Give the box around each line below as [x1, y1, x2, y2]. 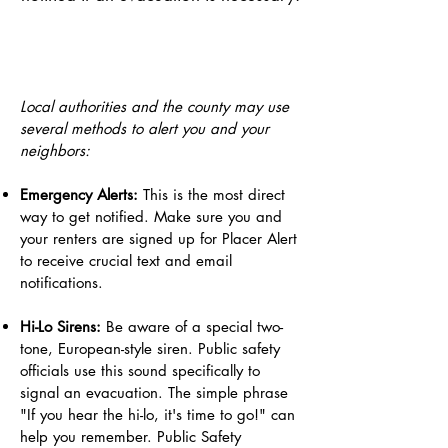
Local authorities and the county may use [20, 97, 289, 116]
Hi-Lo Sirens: [20, 317, 101, 336]
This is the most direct [143, 185, 285, 204]
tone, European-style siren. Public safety [20, 339, 280, 358]
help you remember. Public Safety [20, 427, 241, 446]
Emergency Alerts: [20, 185, 143, 204]
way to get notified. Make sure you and [20, 207, 282, 226]
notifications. [20, 273, 103, 292]
